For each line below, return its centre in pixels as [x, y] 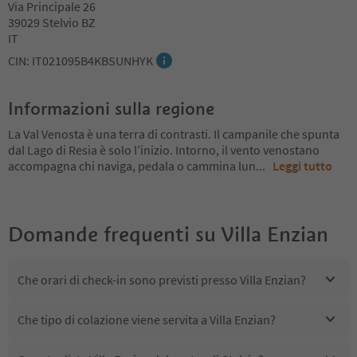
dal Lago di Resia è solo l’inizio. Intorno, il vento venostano [164, 150]
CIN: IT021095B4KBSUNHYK [80, 61]
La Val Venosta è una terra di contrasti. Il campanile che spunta [174, 134]
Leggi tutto [302, 166]
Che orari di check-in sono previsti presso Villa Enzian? [162, 279]
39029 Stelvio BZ [52, 22]
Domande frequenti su [112, 234]
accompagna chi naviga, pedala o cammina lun [132, 166]
